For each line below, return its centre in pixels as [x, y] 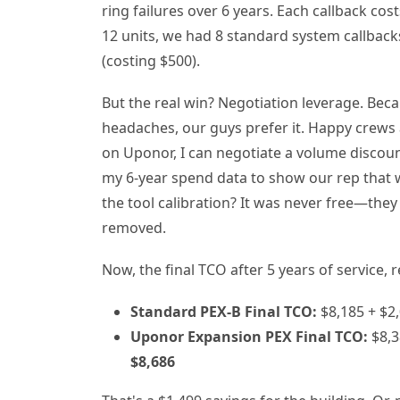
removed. [134, 227]
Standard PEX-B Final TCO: [224, 312]
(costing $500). [151, 60]
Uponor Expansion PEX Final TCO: [249, 337]
